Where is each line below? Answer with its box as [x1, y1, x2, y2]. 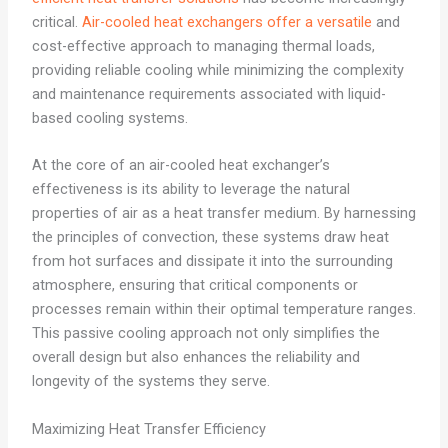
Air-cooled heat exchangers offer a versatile [81, 13, 372, 32]
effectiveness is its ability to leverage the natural [31, 180, 350, 199]
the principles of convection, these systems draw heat [31, 228, 389, 247]
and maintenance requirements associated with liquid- [31, 85, 386, 104]
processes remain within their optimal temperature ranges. [31, 300, 416, 319]
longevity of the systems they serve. [31, 372, 270, 391]
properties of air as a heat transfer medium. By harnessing [31, 204, 416, 223]
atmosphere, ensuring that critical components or [31, 276, 358, 295]
